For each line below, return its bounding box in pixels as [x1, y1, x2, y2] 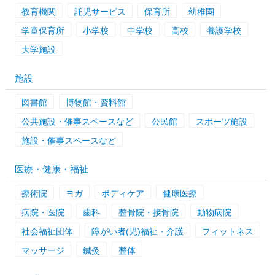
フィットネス [201, 226, 254, 236]
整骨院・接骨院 [118, 207, 179, 217]
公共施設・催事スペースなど [21, 116, 133, 126]
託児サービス [74, 6, 126, 17]
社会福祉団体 [21, 226, 73, 236]
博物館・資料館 [65, 97, 126, 107]
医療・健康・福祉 [14, 163, 88, 174]
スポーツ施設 [195, 116, 247, 126]
